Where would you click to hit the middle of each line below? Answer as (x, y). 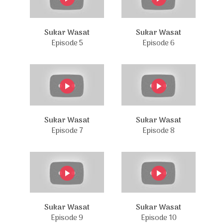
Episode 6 (159, 43)
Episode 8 (159, 131)
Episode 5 (67, 43)
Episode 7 (67, 131)
